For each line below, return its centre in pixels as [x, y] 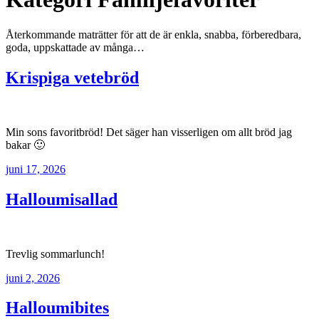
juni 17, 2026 [36, 169]
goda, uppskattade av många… [75, 47]
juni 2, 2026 [33, 278]
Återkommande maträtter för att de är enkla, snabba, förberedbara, [153, 34]
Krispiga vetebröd [72, 77]
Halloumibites [57, 308]
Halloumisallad [62, 199]
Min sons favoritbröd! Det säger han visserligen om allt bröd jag [149, 132]
